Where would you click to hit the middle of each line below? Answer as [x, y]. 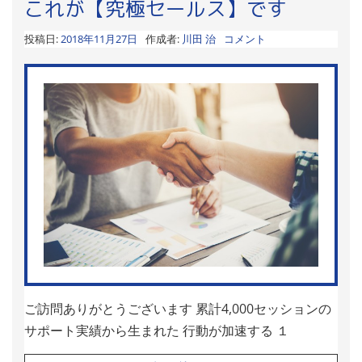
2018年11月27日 [99, 39]
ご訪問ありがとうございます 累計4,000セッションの [178, 308]
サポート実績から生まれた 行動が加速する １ [157, 330]
